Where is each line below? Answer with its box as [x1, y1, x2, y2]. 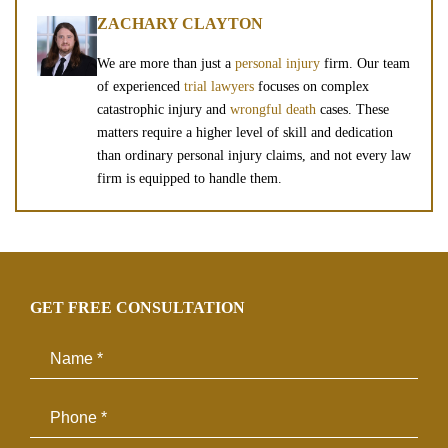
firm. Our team [320, 56, 410, 71]
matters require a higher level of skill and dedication [97, 125, 393, 140]
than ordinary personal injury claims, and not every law [97, 148, 411, 163]
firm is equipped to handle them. [97, 171, 282, 186]
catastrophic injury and [97, 102, 230, 117]
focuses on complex [254, 79, 369, 94]
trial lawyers [184, 79, 254, 94]
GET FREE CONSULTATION [30, 299, 245, 316]
